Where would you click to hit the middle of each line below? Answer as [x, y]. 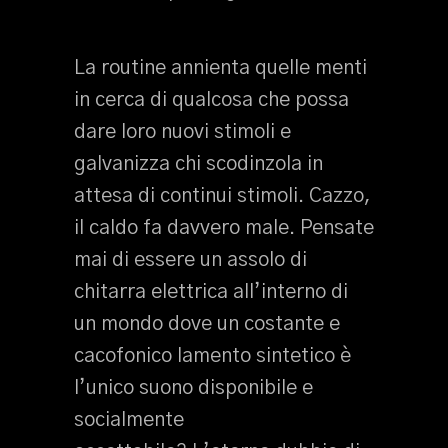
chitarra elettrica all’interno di [211, 292]
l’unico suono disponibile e [193, 388]
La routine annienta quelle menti [220, 68]
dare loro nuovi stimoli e [182, 132]
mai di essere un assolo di [190, 260]
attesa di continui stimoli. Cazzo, [222, 196]
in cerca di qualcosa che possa [211, 100]
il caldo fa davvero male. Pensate [224, 228]
